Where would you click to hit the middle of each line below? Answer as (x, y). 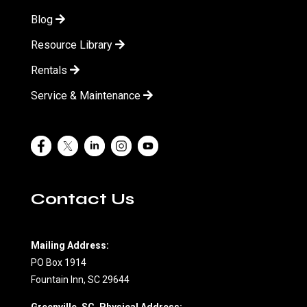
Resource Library (73, 45)
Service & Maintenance (87, 95)
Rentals (50, 70)
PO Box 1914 (59, 262)
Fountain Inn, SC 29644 (80, 279)
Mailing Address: (70, 245)
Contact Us (83, 199)
